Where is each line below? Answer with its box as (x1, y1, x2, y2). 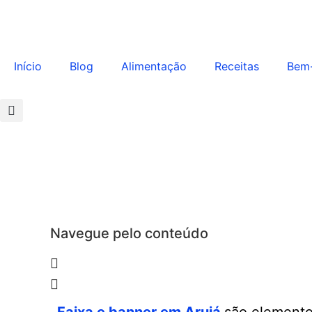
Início (14, 59, 42, 73)
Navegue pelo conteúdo (50, 225, 208, 242)
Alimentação (121, 59, 187, 73)
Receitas (214, 59, 259, 73)
